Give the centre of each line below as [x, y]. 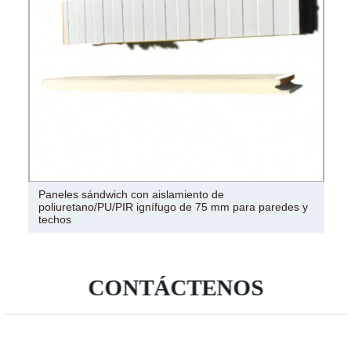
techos [54, 220]
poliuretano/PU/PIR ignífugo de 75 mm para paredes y [173, 207]
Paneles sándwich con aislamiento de [131, 195]
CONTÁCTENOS [176, 288]
